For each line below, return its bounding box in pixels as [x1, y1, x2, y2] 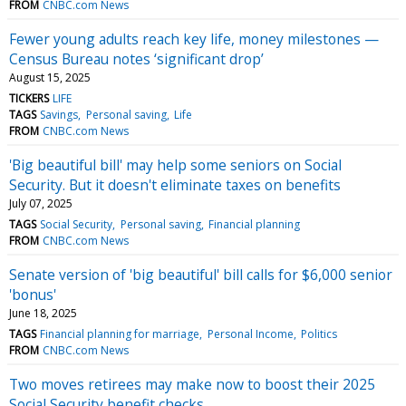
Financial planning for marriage [40, 325, 200, 342]
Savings [40, 106, 79, 122]
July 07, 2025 [9, 195, 72, 211]
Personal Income [207, 325, 294, 342]
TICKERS [9, 90, 49, 106]
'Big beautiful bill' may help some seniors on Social [9, 154, 342, 175]
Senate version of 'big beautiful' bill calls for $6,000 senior [9, 264, 392, 285]
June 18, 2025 [9, 304, 77, 321]
